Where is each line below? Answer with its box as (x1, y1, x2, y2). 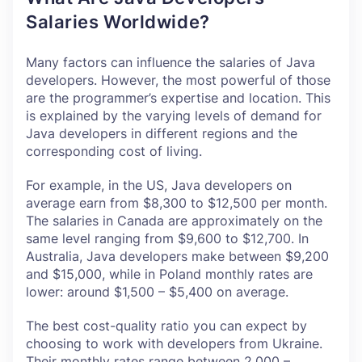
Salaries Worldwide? (26, 11, 210, 32)
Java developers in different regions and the (26, 125, 297, 141)
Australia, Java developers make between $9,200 (26, 248, 329, 264)
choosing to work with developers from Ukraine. (26, 335, 322, 351)
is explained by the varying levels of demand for (26, 107, 322, 124)
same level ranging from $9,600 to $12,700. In (26, 230, 309, 246)
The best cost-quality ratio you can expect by (26, 318, 307, 334)
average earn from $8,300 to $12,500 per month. (26, 195, 327, 211)
